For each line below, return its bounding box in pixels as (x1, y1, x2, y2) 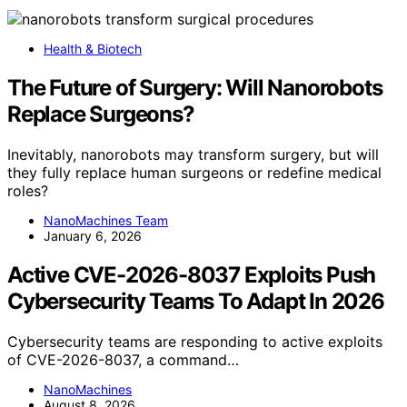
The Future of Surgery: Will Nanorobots (7, 74, 382, 102)
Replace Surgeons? (7, 101, 194, 128)
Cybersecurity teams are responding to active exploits (7, 332, 382, 351)
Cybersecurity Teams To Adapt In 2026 (7, 287, 384, 314)
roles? (7, 182, 48, 201)
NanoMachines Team (44, 213, 168, 229)
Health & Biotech (44, 41, 142, 57)
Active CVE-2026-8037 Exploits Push (7, 261, 376, 288)
